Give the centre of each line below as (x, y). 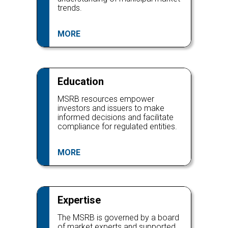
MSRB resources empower (106, 99)
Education (81, 81)
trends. (70, 8)
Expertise (79, 200)
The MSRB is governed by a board (118, 218)
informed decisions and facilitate (116, 117)
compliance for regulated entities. (117, 126)
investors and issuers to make (111, 108)
